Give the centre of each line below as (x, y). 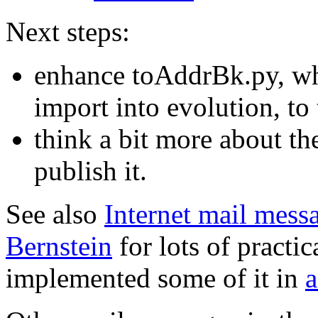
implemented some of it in (155, 278)
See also (55, 214)
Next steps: (68, 31)
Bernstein (59, 246)
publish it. (91, 170)
